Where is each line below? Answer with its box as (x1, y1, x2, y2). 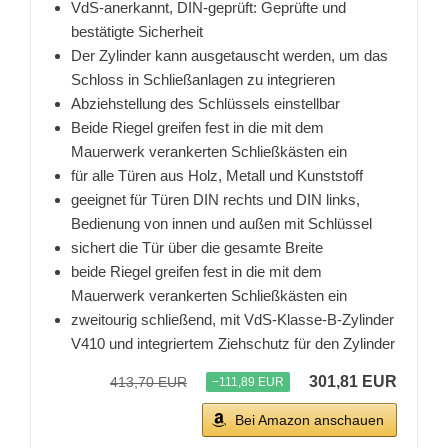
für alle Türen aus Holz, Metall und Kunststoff (71, 167, 363, 185)
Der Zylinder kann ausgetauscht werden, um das (71, 47, 388, 65)
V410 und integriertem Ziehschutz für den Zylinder (71, 335, 395, 353)
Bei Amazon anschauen (235, 412, 384, 429)
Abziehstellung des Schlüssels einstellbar (71, 95, 340, 113)
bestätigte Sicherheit (71, 23, 203, 41)
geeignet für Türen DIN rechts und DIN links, (71, 191, 360, 209)
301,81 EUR (309, 373, 397, 391)
